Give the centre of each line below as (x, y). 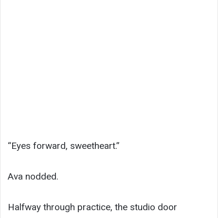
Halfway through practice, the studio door (92, 207)
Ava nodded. (33, 177)
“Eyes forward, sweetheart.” (64, 146)
